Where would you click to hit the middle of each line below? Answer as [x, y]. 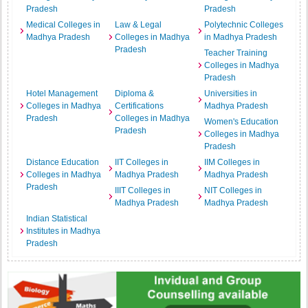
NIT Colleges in [233, 190]
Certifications [140, 106]
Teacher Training [235, 53]
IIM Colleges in [232, 162]
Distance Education [63, 162]
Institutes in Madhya [64, 231]
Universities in [230, 93]
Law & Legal [139, 25]
